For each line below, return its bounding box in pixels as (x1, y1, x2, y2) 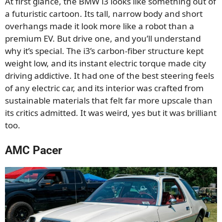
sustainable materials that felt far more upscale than (5, 94, 213, 106)
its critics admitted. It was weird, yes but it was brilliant (5, 107, 217, 118)
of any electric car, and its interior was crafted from (5, 82, 204, 94)
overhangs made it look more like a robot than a (5, 20, 194, 32)
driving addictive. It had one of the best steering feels (5, 69, 214, 81)
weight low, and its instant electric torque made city (5, 57, 206, 69)
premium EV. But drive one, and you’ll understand (5, 32, 201, 44)
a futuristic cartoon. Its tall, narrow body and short (5, 7, 203, 19)
